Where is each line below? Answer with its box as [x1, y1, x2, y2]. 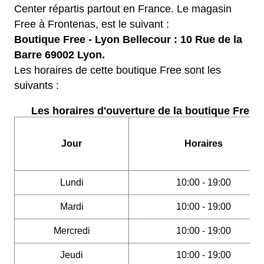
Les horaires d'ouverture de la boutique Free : [31, 105, 262, 117]
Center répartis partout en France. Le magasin [14, 3, 232, 15]
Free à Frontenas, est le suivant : [14, 18, 169, 30]
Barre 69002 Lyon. [14, 49, 105, 61]
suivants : [14, 80, 59, 91]
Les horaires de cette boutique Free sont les [14, 64, 221, 76]
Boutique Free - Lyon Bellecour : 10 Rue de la [14, 34, 242, 45]
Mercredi [53, 226, 90, 236]
